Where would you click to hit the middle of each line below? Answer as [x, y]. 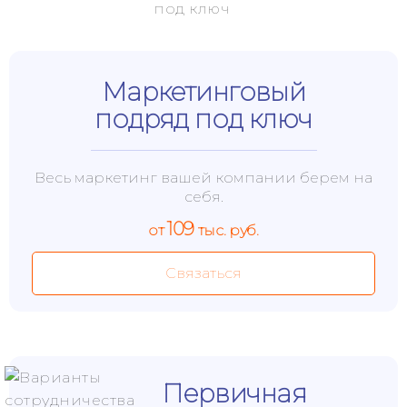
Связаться [203, 273]
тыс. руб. [227, 230]
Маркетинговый [203, 92]
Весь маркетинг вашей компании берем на [203, 178]
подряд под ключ [203, 119]
